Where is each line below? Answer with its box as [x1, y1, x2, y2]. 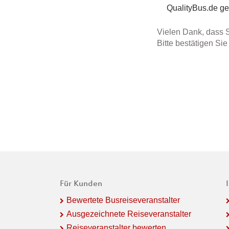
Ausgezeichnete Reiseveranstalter [66, 209, 191, 218]
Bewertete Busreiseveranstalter [66, 195, 180, 204]
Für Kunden [60, 179, 102, 189]
